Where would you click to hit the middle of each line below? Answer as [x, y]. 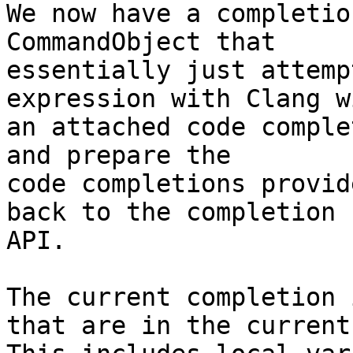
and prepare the [119, 156]
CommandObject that [141, 42]
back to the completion [171, 212]
